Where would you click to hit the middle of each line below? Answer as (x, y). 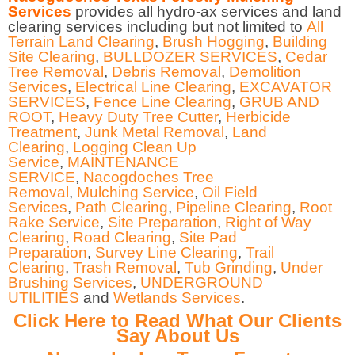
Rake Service (54, 222)
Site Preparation (162, 222)
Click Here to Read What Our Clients (177, 320)
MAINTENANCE (123, 162)
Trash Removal (125, 267)
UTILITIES (44, 297)
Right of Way (268, 222)
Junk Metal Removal (155, 132)
